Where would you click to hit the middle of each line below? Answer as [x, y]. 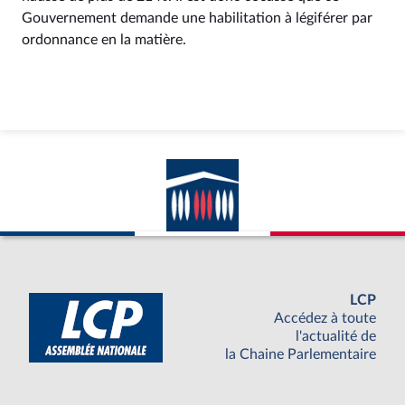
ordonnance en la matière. [104, 40]
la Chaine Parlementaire [301, 355]
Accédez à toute [325, 319]
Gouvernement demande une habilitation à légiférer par [197, 18]
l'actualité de [336, 337]
